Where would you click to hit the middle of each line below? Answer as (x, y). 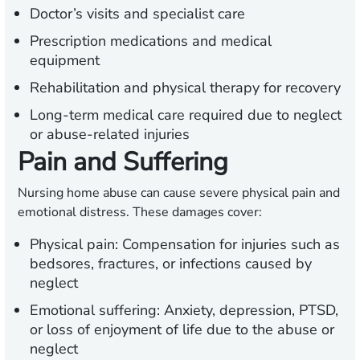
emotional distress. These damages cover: (140, 213)
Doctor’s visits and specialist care (137, 14)
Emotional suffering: (95, 311)
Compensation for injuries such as (229, 245)
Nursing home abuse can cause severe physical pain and (179, 193)
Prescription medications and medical (151, 41)
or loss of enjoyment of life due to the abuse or (182, 330)
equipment (65, 61)
